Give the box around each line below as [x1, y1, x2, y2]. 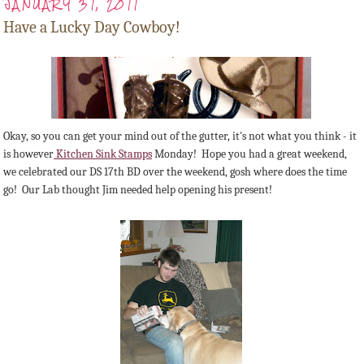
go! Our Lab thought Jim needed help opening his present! [3, 183, 272, 197]
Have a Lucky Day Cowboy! [3, 18, 180, 37]
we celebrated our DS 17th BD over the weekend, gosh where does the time [3, 165, 347, 180]
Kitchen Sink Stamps [54, 147, 152, 162]
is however [3, 147, 54, 162]
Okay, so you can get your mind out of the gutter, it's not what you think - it [3, 129, 357, 144]
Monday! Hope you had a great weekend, [152, 147, 347, 162]
